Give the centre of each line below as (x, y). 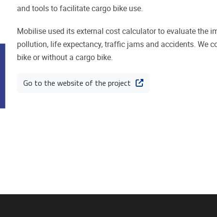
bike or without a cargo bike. (65, 57)
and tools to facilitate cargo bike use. (80, 9)
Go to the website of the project (77, 83)
